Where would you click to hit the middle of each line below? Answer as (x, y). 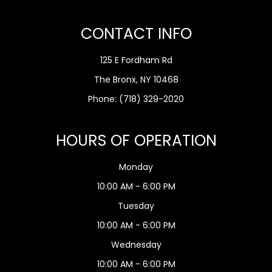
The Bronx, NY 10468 (136, 79)
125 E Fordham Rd (136, 60)
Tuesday (136, 206)
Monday (136, 167)
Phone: (104, 99)
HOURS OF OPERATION (136, 140)
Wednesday (136, 244)
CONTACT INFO (136, 33)
